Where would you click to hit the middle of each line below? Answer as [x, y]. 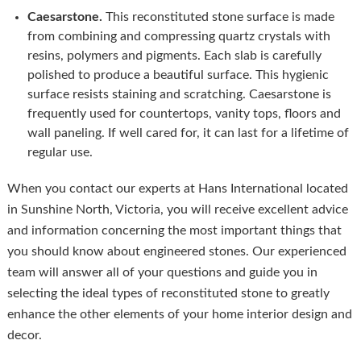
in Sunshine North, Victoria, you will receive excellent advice [177, 210]
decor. [24, 336]
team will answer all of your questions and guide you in [162, 273]
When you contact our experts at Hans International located [177, 189]
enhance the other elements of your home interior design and [179, 315]
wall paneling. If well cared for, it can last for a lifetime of [188, 133]
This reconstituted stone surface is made [218, 17]
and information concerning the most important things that [174, 231]
